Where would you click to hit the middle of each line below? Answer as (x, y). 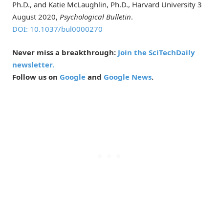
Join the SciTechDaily (156, 52)
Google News (128, 77)
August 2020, (36, 16)
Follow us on (36, 77)
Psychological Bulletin (95, 16)
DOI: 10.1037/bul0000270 (57, 29)
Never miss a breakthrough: (65, 52)
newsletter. (33, 64)
